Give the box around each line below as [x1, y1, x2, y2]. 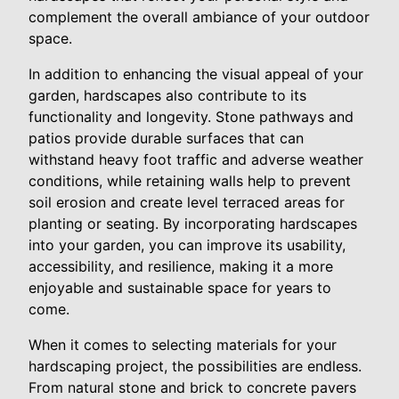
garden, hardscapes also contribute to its [28, 86, 306, 105]
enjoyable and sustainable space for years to [28, 279, 331, 297]
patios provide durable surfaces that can [28, 129, 304, 148]
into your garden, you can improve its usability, [28, 236, 346, 255]
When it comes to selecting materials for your [28, 336, 337, 354]
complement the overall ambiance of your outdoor [28, 8, 370, 27]
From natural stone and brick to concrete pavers [28, 379, 356, 397]
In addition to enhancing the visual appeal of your [28, 65, 363, 84]
